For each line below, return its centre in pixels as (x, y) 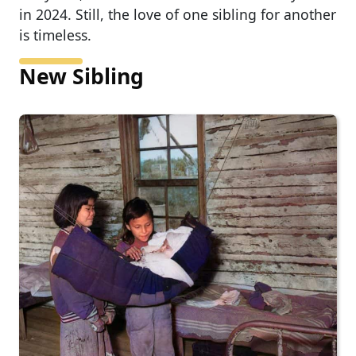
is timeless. (55, 35)
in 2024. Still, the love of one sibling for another (178, 14)
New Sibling (81, 76)
